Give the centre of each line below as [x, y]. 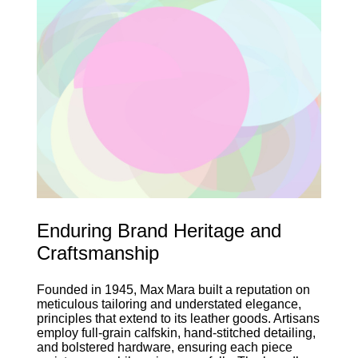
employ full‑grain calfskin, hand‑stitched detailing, [176, 332]
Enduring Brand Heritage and [159, 230]
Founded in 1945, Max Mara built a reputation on [173, 289]
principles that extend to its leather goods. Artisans [178, 318]
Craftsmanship [97, 253]
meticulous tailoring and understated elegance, [169, 304]
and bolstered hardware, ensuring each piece [164, 347]
